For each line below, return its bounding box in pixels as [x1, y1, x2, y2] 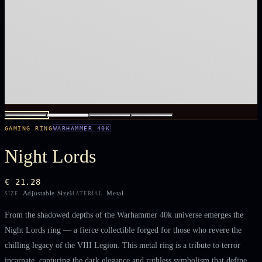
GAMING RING [5, 125, 53, 132]
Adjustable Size [22, 189, 70, 197]
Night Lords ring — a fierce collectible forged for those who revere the [5, 225, 242, 235]
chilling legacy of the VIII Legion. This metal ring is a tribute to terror [5, 240, 240, 250]
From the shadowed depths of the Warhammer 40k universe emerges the [5, 209, 243, 219]
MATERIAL [70, 191, 104, 197]
